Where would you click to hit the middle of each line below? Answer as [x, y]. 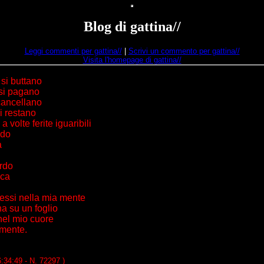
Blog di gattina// [132, 26]
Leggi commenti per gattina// [73, 51]
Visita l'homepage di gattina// [132, 60]
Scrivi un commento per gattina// [184, 51]
